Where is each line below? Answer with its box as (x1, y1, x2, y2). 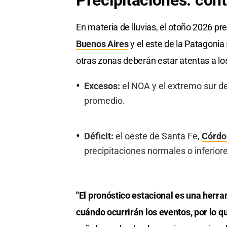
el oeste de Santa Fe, (113, 131, 202, 141)
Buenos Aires (76, 39, 129, 50)
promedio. (84, 96, 125, 106)
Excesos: (84, 81, 120, 92)
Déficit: (84, 131, 113, 141)
